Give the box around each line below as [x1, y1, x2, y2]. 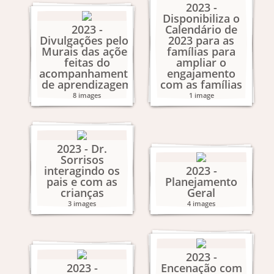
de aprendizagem [42, 77, 132, 92]
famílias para [167, 44, 235, 59]
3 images [68, 199, 96, 208]
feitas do [64, 55, 110, 70]
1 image [188, 91, 214, 100]
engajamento [167, 66, 235, 81]
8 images [73, 91, 101, 100]
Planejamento [165, 174, 237, 189]
